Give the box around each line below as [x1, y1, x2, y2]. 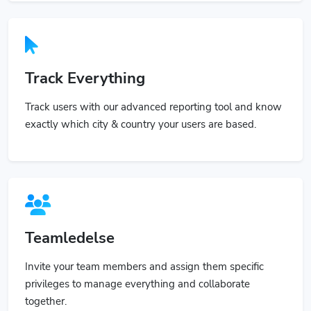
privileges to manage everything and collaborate [25, 260, 250, 275]
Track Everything [25, 51, 145, 73]
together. [25, 278, 67, 292]
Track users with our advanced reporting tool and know [25, 83, 282, 98]
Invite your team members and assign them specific [25, 243, 264, 258]
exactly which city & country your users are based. [25, 101, 256, 115]
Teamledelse [25, 211, 115, 233]
